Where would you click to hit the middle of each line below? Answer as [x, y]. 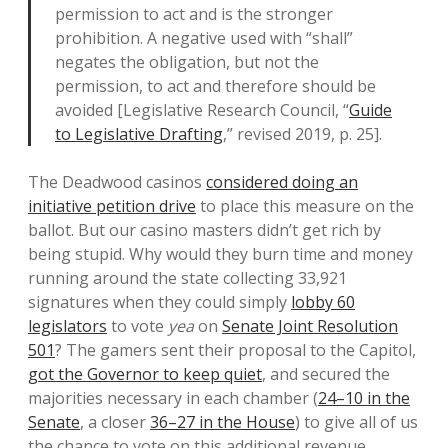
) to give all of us [356, 422]
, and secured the [326, 374]
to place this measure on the [305, 206]
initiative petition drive [112, 206]
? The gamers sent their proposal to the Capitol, [235, 350]
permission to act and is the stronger [194, 14]
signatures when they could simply [159, 302]
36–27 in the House [222, 422]
